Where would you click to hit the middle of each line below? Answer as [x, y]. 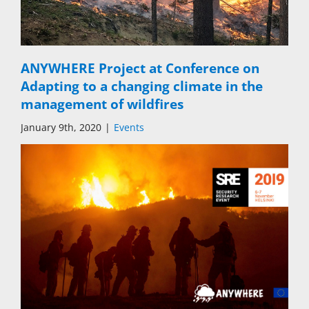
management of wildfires [102, 104]
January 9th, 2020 [61, 128]
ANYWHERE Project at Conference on [140, 69]
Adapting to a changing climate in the [142, 87]
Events [129, 128]
